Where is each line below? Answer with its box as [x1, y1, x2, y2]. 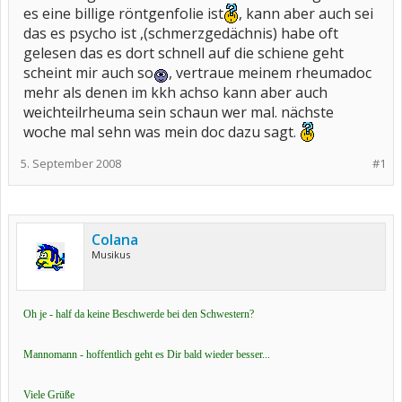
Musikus [92, 248, 130, 261]
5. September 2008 [21, 155, 121, 171]
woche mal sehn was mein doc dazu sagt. [23, 122, 300, 142]
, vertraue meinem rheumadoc [169, 63, 371, 83]
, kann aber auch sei [239, 4, 373, 23]
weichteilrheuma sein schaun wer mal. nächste [23, 102, 334, 122]
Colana [92, 230, 138, 249]
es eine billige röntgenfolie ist [23, 4, 223, 23]
